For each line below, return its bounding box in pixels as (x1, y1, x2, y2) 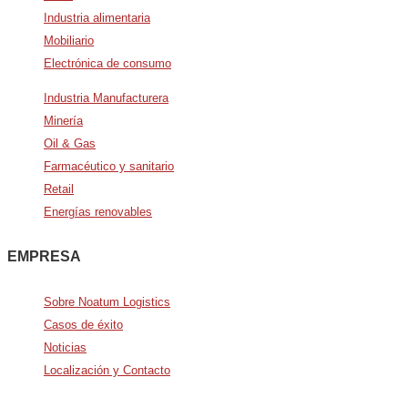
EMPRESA (7, 248, 81, 264)
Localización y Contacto (44, 362, 170, 377)
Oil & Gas (44, 136, 96, 150)
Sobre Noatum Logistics (44, 294, 170, 309)
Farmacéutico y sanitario (44, 158, 174, 173)
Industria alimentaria (44, 10, 150, 25)
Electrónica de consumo (44, 56, 171, 70)
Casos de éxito (44, 317, 123, 331)
